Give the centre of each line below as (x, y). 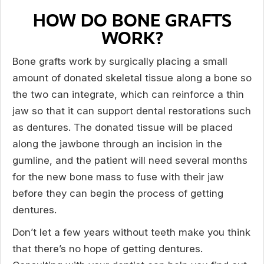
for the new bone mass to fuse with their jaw (118, 177)
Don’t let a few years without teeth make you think (131, 232)
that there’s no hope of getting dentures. (108, 249)
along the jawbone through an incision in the (117, 144)
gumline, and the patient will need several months (130, 160)
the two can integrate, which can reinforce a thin (128, 94)
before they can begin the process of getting (118, 193)
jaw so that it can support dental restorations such (132, 111)
